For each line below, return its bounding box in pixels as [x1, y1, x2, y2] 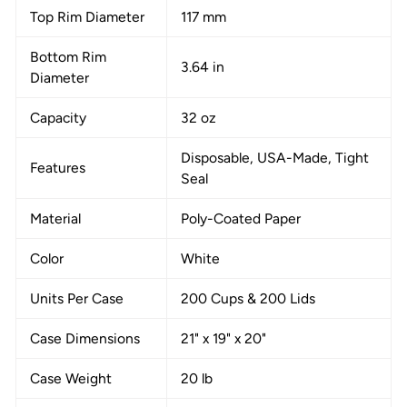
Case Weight [30, 369, 112, 387]
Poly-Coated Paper [181, 209, 301, 227]
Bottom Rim [30, 47, 106, 65]
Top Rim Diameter [30, 7, 144, 25]
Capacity [30, 108, 86, 126]
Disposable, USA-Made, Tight [181, 148, 369, 166]
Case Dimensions [30, 329, 140, 347]
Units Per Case [30, 289, 124, 307]
